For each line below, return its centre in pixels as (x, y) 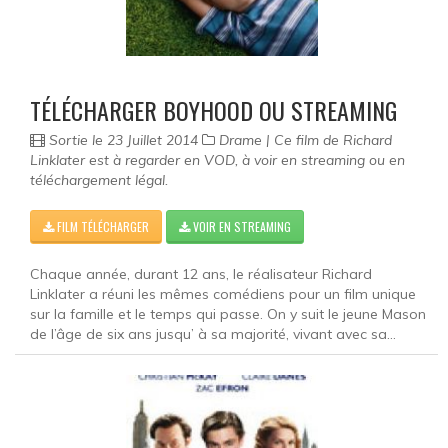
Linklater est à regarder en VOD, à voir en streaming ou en (217, 159)
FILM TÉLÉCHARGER (101, 226)
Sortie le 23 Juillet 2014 (123, 139)
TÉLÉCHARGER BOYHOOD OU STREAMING (213, 109)
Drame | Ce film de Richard (303, 139)
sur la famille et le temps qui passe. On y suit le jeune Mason (228, 313)
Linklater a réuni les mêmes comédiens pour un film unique (223, 293)
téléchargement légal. (99, 179)
